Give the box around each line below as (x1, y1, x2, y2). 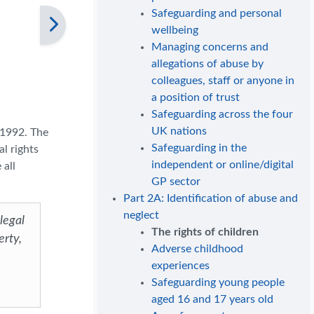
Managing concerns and (151, 41, 269, 53)
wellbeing (151, 25, 199, 36)
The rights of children (151, 226, 259, 238)
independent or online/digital (151, 159, 294, 171)
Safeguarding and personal (151, 8, 282, 20)
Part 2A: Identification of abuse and (123, 193, 299, 205)
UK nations (151, 125, 207, 137)
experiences (151, 260, 210, 272)
